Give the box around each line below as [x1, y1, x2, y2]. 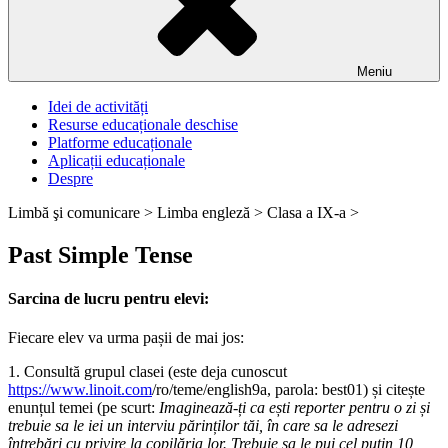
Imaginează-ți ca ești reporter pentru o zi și [159, 399, 430, 417]
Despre [48, 170, 93, 187]
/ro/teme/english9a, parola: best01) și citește [152, 381, 425, 399]
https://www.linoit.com [8, 381, 152, 399]
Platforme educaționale [48, 134, 192, 151]
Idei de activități [48, 98, 148, 115]
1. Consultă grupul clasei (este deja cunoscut [8, 363, 287, 381]
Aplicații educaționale [48, 152, 185, 169]
